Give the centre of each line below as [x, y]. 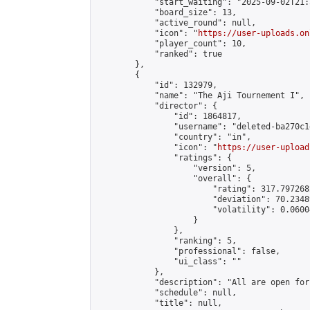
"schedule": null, [166, 293]
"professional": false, [188, 251]
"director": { [157, 106]
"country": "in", [174, 137]
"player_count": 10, [171, 44]
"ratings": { [164, 158]
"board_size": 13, [166, 12]
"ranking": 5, [166, 241]
